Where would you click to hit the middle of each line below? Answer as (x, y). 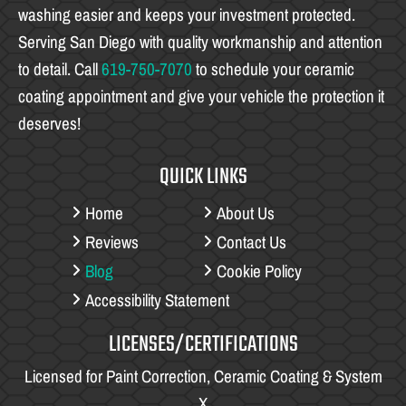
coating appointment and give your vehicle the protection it (201, 96)
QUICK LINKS (203, 177)
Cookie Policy (259, 271)
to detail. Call (60, 69)
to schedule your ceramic (273, 69)
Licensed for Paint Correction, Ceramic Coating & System (203, 376)
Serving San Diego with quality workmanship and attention (200, 42)
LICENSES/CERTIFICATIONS (203, 344)
